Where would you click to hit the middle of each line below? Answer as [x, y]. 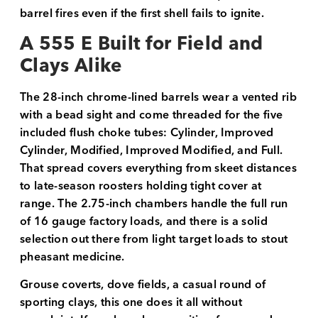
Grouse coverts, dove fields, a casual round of [143, 285]
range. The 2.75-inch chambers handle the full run [154, 203]
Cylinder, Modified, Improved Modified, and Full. [152, 150]
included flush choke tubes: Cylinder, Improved [147, 132]
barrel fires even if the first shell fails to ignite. [142, 14]
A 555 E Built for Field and [142, 44]
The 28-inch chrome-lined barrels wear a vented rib [159, 97]
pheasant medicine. [72, 257]
